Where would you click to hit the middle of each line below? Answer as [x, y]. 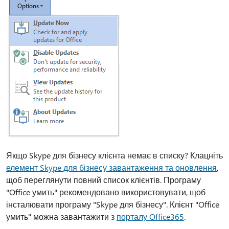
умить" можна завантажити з [61, 216]
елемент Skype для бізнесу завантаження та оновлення [111, 167]
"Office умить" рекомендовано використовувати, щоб [106, 192]
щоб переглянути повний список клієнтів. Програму [104, 180]
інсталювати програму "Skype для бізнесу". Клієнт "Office [113, 204]
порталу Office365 [150, 216]
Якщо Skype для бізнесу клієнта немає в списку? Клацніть [114, 155]
